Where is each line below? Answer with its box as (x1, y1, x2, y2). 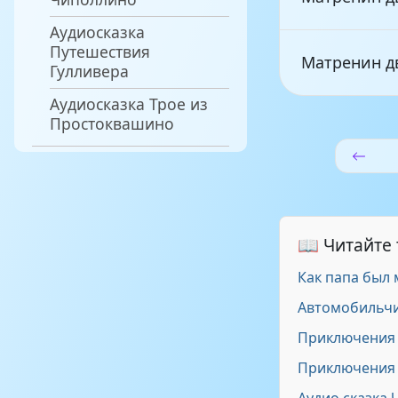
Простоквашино (50, 112, 174, 134)
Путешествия (50, 40, 150, 62)
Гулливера (50, 60, 129, 82)
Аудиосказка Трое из (50, 92, 208, 115)
